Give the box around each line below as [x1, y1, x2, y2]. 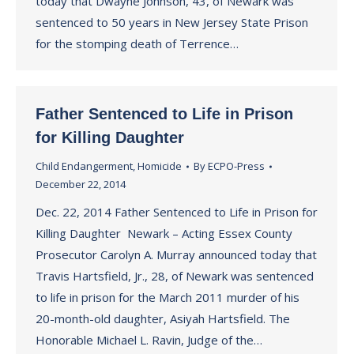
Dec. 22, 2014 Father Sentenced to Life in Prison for [36, 204, 318, 220]
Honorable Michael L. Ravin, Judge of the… [36, 332, 262, 348]
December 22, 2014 [36, 177, 126, 191]
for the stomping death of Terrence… [36, 36, 239, 51]
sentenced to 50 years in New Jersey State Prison [36, 14, 308, 30]
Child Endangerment [36, 159, 133, 173]
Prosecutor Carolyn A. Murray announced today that [36, 247, 317, 262]
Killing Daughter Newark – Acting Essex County [36, 225, 292, 241]
